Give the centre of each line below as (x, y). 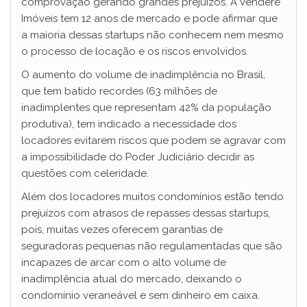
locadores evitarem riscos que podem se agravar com (153, 140)
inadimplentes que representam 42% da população (146, 108)
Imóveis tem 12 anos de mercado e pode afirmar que (149, 19)
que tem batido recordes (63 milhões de (119, 91)
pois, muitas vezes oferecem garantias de (122, 230)
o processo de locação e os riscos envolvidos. (135, 51)
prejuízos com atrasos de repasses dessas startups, (146, 213)
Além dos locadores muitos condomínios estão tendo (152, 197)
